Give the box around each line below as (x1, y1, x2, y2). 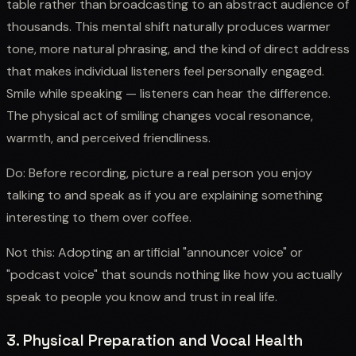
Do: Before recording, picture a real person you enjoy (6, 164, 312, 181)
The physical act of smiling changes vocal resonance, (6, 106, 313, 124)
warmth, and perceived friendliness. (6, 129, 211, 146)
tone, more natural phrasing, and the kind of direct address (6, 40, 350, 57)
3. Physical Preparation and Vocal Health (6, 330, 303, 350)
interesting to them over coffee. (6, 208, 192, 226)
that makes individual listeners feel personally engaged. (6, 62, 324, 79)
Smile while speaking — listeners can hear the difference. (6, 84, 331, 102)
